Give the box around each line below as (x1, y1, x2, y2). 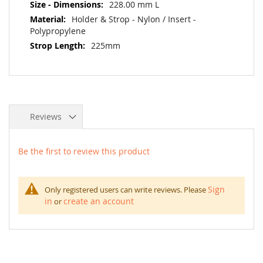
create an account (63, 195, 134, 207)
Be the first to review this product (18, 146, 150, 157)
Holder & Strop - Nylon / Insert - (72, 14, 196, 25)
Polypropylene (30, 25, 86, 36)
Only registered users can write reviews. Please (45, 184, 208, 195)
